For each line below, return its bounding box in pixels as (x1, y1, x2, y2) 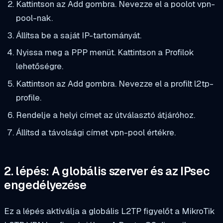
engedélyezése (4, 178, 87, 193)
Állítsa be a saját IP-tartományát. (15, 29, 141, 41)
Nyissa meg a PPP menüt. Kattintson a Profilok (15, 47, 194, 58)
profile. (15, 92, 41, 104)
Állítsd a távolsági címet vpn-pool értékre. (15, 126, 176, 138)
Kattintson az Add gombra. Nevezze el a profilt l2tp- (15, 78, 214, 90)
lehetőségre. (15, 61, 63, 72)
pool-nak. (15, 12, 53, 23)
